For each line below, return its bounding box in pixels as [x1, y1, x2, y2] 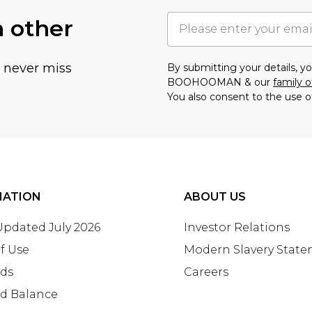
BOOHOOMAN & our [167, 75, 273, 88]
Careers [184, 265, 228, 279]
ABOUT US [184, 189, 246, 203]
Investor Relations [184, 220, 290, 234]
